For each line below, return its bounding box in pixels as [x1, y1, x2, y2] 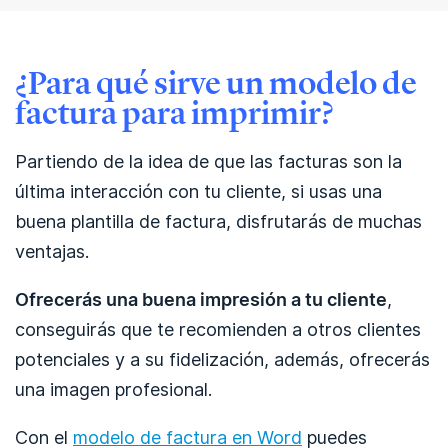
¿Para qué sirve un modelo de [15, 64, 417, 102]
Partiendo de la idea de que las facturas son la [15, 151, 402, 172]
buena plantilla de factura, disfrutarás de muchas [15, 211, 422, 232]
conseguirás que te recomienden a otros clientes [15, 319, 421, 340]
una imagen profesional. [15, 379, 212, 400]
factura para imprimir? [15, 94, 334, 132]
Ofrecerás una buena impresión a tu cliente [15, 289, 387, 310]
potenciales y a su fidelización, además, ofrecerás [15, 349, 430, 370]
